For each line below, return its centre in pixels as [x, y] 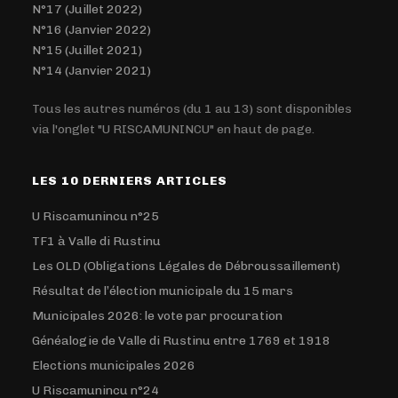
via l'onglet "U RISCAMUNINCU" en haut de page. [174, 129]
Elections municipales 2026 [114, 366]
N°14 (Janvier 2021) [92, 71]
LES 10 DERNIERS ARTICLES [130, 181]
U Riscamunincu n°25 [96, 216]
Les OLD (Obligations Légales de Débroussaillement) [187, 266]
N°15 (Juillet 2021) [88, 50]
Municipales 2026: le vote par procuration [158, 316]
